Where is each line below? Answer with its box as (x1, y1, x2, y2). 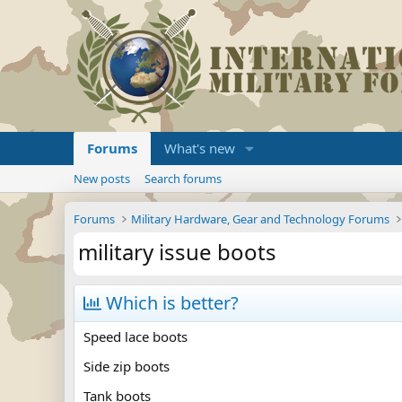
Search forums (144, 170, 222, 187)
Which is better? (101, 291, 239, 315)
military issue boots (78, 237, 276, 267)
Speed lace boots (83, 328, 188, 345)
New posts (74, 170, 130, 187)
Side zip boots (83, 357, 170, 375)
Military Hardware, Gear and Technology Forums (131, 211, 390, 227)
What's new (164, 139, 235, 157)
